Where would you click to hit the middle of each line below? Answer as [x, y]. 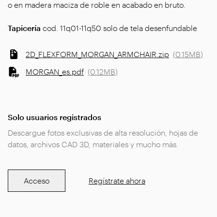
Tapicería [25, 28]
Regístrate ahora [117, 180]
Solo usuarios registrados [54, 117]
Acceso [37, 180]
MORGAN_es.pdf [55, 71]
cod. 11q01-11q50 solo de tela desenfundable [120, 28]
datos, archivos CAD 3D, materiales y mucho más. [93, 144]
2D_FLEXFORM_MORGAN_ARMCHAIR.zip [97, 54]
